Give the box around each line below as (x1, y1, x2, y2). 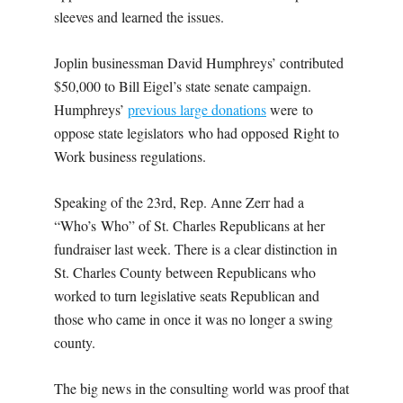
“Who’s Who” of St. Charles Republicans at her (54, 216, 325, 236)
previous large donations (128, 100, 266, 120)
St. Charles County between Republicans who (54, 263, 316, 282)
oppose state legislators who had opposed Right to (54, 123, 339, 143)
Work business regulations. (54, 147, 206, 166)
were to (266, 100, 313, 120)
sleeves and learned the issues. (54, 7, 224, 27)
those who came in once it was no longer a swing (54, 309, 333, 329)
